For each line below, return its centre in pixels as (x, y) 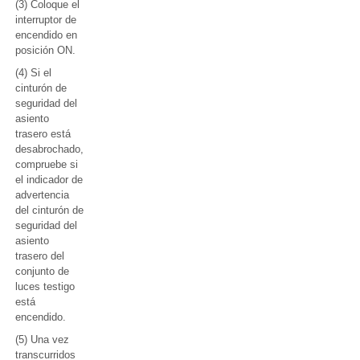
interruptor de (46, 20)
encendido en (46, 35)
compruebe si (47, 164)
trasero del (40, 256)
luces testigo (45, 286)
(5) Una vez (42, 340)
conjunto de (42, 271)
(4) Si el (33, 73)
